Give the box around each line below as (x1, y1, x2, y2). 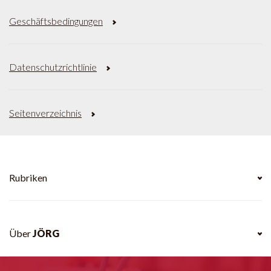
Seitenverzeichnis (9, 107, 82, 119)
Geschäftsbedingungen (9, 15, 103, 27)
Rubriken (9, 172, 47, 183)
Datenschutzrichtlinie (9, 61, 97, 73)
